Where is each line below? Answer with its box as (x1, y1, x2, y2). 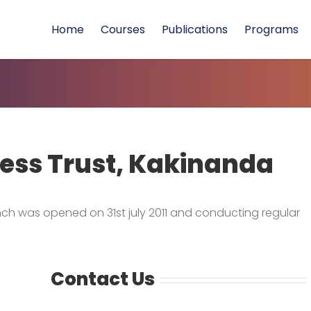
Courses (101, 22, 145, 37)
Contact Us (50, 267, 155, 292)
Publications (162, 22, 228, 37)
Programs (244, 22, 299, 37)
